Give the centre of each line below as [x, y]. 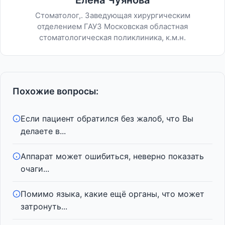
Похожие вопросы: [55, 91]
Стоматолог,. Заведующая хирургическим [113, 15]
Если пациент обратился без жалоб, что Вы [107, 119]
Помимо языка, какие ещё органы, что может [113, 194]
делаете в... [43, 131]
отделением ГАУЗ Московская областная [113, 26]
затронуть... [44, 206]
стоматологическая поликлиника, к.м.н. [113, 37]
